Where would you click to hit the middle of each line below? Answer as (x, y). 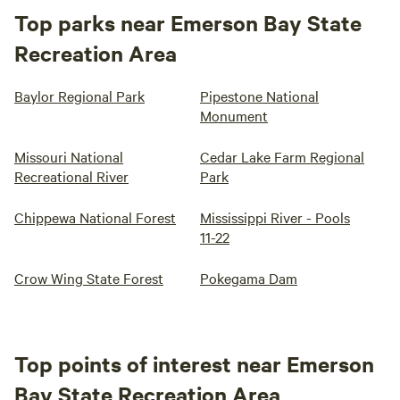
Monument (234, 115)
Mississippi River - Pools (275, 217)
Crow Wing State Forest (89, 278)
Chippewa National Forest (95, 217)
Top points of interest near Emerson (194, 363)
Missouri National (69, 156)
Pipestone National (259, 96)
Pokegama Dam (249, 278)
